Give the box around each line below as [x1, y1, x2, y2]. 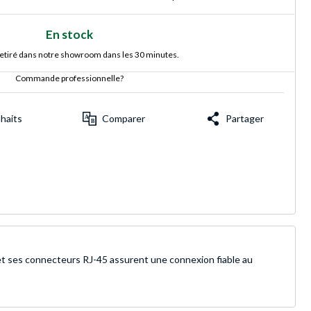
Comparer [102, 112, 146, 125]
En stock [46, 27, 93, 42]
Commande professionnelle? [15, 73, 124, 83]
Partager [226, 112, 264, 125]
